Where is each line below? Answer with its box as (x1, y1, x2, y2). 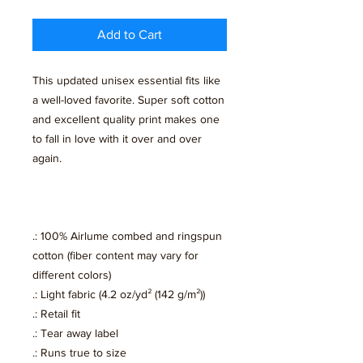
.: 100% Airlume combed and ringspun (32, 229, 222, 243)
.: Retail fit (32, 307, 80, 321)
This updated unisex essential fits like (32, 74, 220, 88)
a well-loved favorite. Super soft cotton (32, 93, 224, 107)
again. (32, 152, 62, 165)
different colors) (32, 268, 111, 282)
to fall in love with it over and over (32, 132, 202, 146)
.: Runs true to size (32, 346, 126, 360)
